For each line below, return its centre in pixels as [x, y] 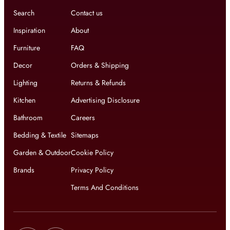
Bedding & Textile [40, 135]
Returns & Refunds [98, 83]
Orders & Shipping [100, 65]
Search [24, 13]
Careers [83, 118]
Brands [24, 170]
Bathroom [28, 118]
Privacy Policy [92, 170]
